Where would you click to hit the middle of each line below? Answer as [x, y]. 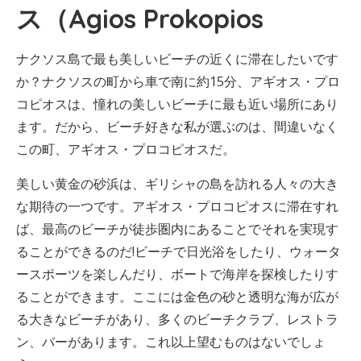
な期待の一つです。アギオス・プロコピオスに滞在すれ [177, 206]
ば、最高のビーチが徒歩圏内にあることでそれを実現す [177, 229]
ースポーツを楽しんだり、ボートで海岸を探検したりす [177, 274]
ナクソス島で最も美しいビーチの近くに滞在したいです [177, 59]
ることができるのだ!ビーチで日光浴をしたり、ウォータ [178, 251]
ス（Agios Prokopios [140, 19]
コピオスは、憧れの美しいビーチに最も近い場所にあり [177, 104]
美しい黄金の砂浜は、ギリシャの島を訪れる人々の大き [177, 184]
